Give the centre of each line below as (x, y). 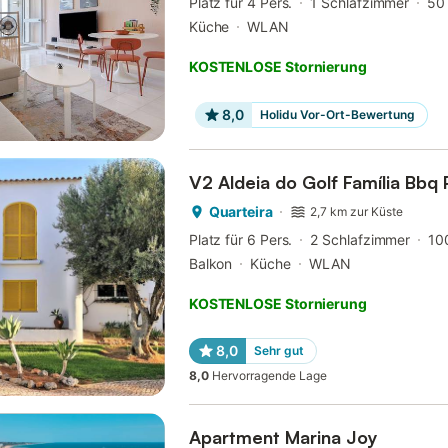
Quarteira (240, 212)
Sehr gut (278, 351)
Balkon (210, 264)
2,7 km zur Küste (357, 212)
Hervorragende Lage (269, 376)
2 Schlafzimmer (360, 240)
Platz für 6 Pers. (240, 240)
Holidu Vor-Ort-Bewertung (337, 115)
